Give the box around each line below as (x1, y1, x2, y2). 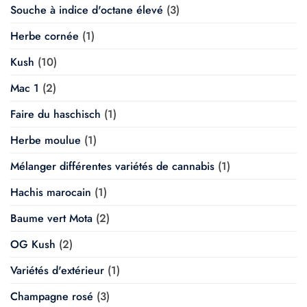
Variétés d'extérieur (10, 262, 104, 279)
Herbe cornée (10, 28, 79, 45)
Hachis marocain (10, 184, 91, 201)
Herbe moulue (10, 132, 81, 149)
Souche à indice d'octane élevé (10, 2, 163, 19)
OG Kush (10, 236, 56, 253)
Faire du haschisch (10, 106, 101, 123)
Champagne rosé (10, 288, 93, 305)
